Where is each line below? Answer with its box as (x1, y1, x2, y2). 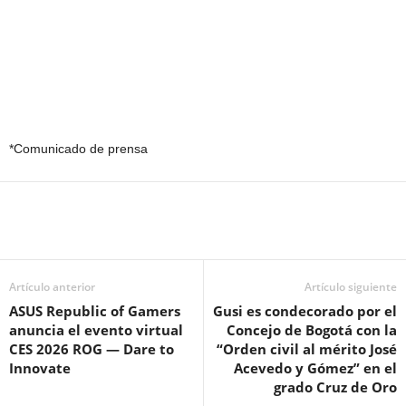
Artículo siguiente (304, 278, 397, 295)
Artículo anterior (9, 278, 95, 295)
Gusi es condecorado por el (213, 301, 397, 320)
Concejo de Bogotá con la (227, 320, 397, 339)
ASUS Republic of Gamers (9, 301, 180, 320)
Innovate (9, 358, 71, 377)
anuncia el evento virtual (9, 320, 183, 339)
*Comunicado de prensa (9, 140, 148, 156)
